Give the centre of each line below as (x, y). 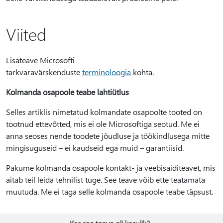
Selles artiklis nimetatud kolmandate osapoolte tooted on (104, 112)
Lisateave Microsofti (40, 60)
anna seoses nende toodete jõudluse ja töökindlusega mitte (108, 136)
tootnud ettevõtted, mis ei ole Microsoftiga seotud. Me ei (103, 124)
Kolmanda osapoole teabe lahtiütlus (67, 92)
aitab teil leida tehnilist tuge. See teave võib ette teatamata (106, 179)
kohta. (142, 72)
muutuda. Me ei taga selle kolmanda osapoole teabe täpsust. (110, 191)
